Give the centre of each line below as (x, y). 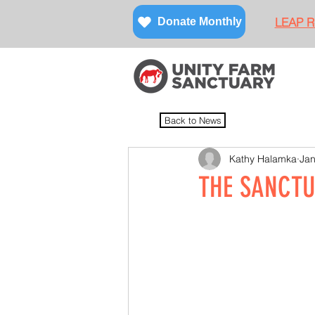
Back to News (193, 120)
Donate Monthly (200, 21)
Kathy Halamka (263, 159)
